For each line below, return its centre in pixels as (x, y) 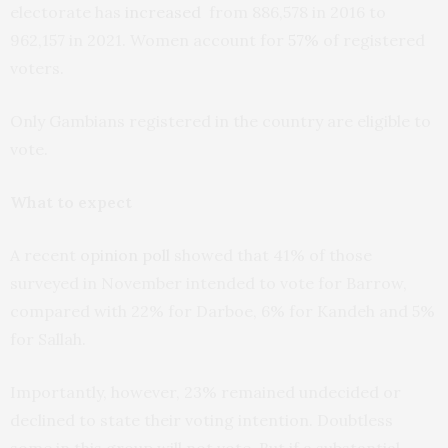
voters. (37, 68)
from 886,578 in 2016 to (295, 12)
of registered (372, 40)
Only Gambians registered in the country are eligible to (220, 121)
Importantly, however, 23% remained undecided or (205, 392)
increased (165, 12)
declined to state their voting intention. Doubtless (201, 420)
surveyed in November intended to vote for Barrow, (208, 283)
